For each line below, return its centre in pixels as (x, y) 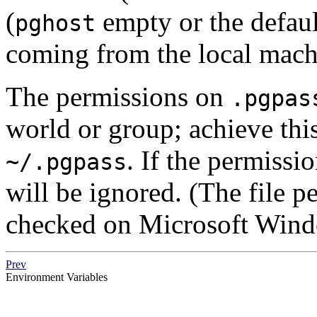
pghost (55, 23)
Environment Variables (57, 277)
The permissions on (118, 96)
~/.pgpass (66, 162)
